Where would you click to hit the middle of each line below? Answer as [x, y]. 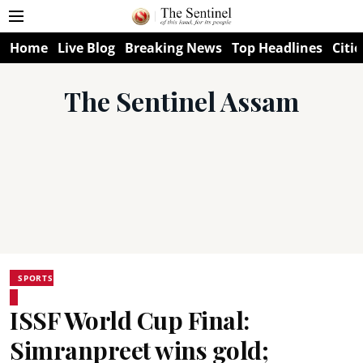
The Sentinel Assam [181, 101]
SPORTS [36, 278]
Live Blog [86, 48]
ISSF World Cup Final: [130, 320]
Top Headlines [277, 48]
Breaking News [173, 48]
